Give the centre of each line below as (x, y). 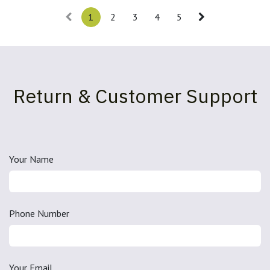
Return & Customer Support (135, 96)
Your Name (31, 159)
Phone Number (39, 213)
